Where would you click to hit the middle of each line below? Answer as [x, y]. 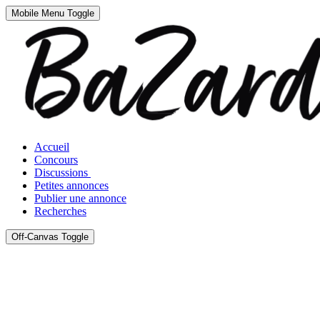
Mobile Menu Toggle [53, 13]
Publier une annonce [80, 198]
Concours [56, 160]
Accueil [52, 147]
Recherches [60, 211]
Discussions [61, 172]
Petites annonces [71, 185]
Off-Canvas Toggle [50, 237]
